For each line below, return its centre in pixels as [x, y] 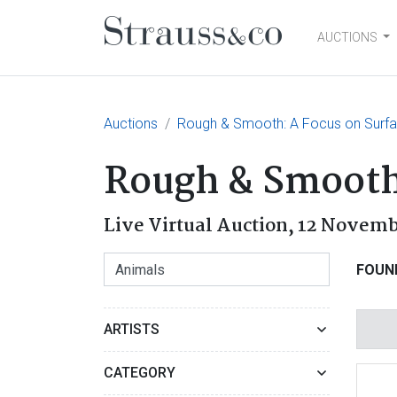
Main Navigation [226, 55]
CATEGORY [140, 373]
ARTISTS [132, 329]
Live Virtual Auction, [201, 226]
